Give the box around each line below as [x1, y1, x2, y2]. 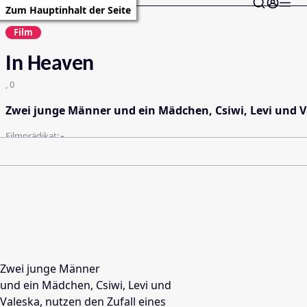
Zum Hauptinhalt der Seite [5, 3, 131, 16]
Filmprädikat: [5, 130, 61, 142]
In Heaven [5, 53, 94, 75]
